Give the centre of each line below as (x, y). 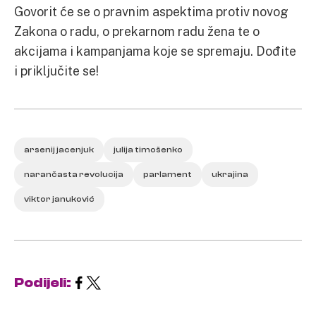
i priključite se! (56, 71)
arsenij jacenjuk (59, 150)
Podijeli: (43, 282)
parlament (168, 174)
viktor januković (59, 199)
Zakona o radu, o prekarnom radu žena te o (137, 31)
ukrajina (230, 174)
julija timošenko (148, 150)
